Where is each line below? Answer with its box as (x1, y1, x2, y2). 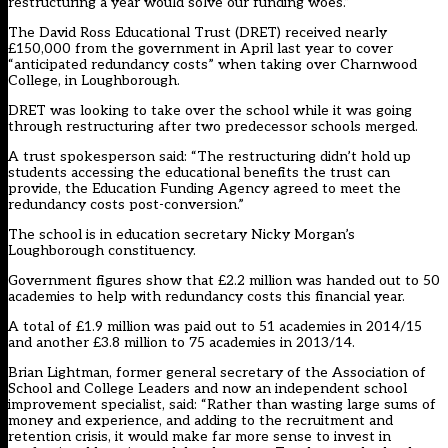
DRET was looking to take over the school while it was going (8, 102, 412, 120)
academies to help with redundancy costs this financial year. (8, 288, 405, 306)
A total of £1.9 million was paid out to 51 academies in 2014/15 (8, 318, 422, 336)
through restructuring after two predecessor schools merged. (8, 118, 418, 136)
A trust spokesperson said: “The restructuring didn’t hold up (8, 148, 411, 166)
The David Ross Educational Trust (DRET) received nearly (8, 24, 387, 42)
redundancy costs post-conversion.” (8, 196, 244, 214)
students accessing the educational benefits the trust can (8, 164, 390, 182)
